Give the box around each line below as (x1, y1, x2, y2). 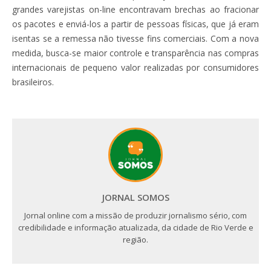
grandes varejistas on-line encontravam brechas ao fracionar (12, 4, 259, 16)
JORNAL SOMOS (102, 191, 169, 204)
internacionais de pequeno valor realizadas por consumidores (12, 62, 259, 74)
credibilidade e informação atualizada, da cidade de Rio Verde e (18, 222, 253, 233)
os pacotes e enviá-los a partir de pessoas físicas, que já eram (12, 18, 259, 30)
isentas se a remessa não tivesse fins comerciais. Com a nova (12, 33, 259, 45)
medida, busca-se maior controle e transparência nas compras (12, 47, 259, 59)
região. (123, 234, 148, 246)
